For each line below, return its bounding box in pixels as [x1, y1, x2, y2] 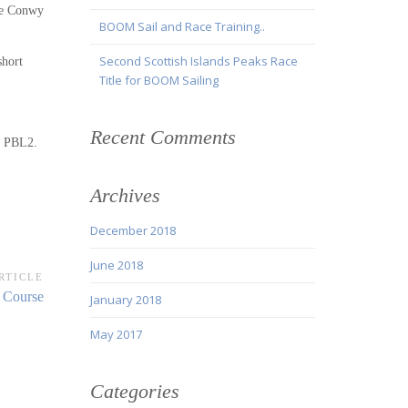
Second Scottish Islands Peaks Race [98, 53, 298, 70]
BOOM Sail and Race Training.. [98, 18, 265, 36]
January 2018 [89, 291, 161, 309]
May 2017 [89, 326, 142, 343]
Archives [89, 184, 160, 208]
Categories [89, 380, 179, 403]
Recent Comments [89, 126, 236, 149]
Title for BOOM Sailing [98, 72, 219, 89]
